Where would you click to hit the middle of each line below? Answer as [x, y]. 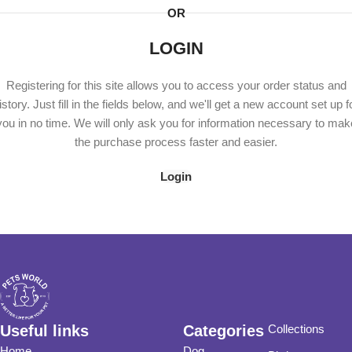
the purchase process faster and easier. [176, 142]
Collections [296, 328]
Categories [224, 330]
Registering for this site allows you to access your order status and [176, 85]
